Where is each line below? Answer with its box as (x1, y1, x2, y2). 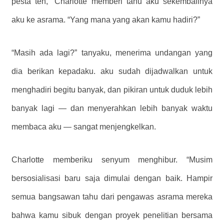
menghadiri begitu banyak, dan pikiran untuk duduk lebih (11, 85, 212, 94)
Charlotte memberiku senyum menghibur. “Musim (11, 155, 212, 164)
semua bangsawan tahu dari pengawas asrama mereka (11, 192, 212, 201)
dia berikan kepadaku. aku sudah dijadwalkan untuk (11, 66, 212, 75)
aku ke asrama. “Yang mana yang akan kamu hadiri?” (11, 15, 200, 24)
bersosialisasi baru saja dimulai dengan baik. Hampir (11, 173, 212, 182)
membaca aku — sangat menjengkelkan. (11, 122, 156, 131)
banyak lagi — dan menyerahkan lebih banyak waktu (11, 103, 212, 112)
